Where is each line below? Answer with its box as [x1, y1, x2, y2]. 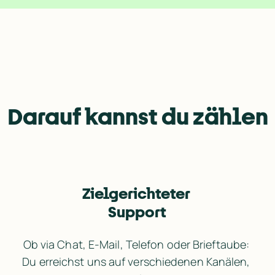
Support [108, 203, 167, 220]
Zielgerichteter [82, 184, 193, 202]
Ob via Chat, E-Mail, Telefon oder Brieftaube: [23, 236, 250, 252]
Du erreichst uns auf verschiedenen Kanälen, [22, 254, 250, 269]
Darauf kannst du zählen [7, 103, 268, 129]
